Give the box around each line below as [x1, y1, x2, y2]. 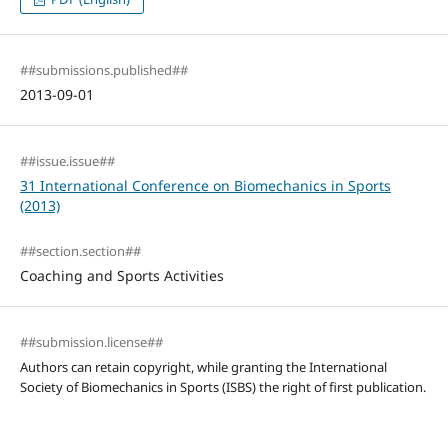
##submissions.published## [19, 61, 188, 80]
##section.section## [19, 242, 141, 261]
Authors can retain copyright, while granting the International [19, 358, 387, 377]
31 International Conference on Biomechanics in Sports [19, 176, 391, 196]
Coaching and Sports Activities [19, 266, 224, 286]
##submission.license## [19, 333, 163, 352]
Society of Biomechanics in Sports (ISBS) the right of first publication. [19, 378, 426, 397]
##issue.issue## [19, 152, 115, 171]
